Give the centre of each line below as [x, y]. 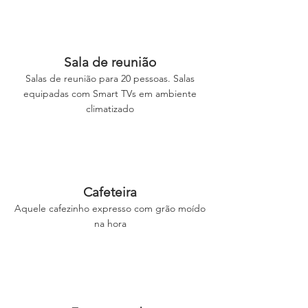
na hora [110, 223]
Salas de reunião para [73, 78]
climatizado [110, 109]
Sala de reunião [110, 62]
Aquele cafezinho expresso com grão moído [110, 208]
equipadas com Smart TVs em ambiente [110, 93]
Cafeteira [110, 192]
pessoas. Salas [164, 78]
